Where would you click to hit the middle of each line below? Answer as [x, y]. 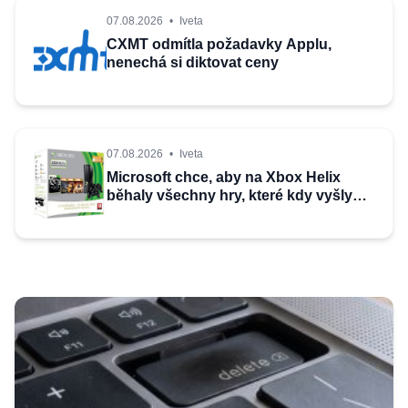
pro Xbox [138, 214]
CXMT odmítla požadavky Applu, [219, 44]
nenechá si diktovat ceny [193, 62]
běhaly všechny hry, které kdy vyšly [229, 195]
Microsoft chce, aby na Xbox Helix [224, 177]
